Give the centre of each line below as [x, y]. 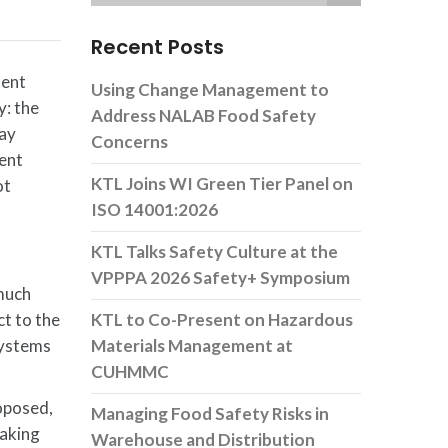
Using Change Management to [210, 89]
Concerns [129, 141]
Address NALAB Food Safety [203, 115]
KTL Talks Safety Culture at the [214, 251]
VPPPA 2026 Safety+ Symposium [220, 277]
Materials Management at [192, 345]
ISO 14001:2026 [154, 209]
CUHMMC [130, 371]
